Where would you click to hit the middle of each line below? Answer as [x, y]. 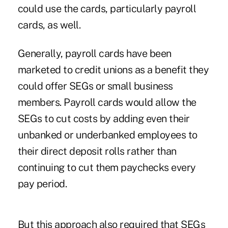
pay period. [42, 183]
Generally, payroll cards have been [94, 53]
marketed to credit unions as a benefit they [113, 69]
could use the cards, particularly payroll [107, 8]
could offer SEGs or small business [95, 86]
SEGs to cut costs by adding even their [104, 118]
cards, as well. [49, 25]
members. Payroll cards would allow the [107, 102]
